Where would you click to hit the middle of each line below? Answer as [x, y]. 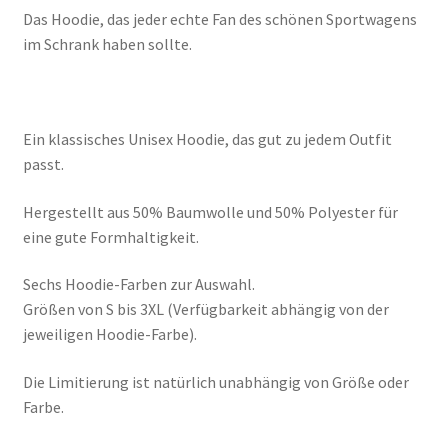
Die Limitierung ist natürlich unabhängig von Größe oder [215, 381]
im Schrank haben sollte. [107, 43]
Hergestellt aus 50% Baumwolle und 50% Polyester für [210, 211]
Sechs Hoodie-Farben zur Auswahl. [138, 284]
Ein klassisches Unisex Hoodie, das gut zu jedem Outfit [207, 139]
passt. [43, 164]
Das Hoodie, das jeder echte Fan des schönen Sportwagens [219, 18]
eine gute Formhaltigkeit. [110, 236]
